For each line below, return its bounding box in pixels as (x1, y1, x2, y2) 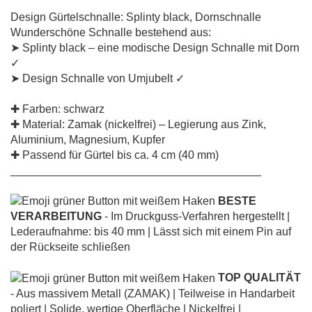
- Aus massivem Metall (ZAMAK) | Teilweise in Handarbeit (10, 288, 295, 300)
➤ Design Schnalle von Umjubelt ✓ (10, 72, 185, 84)
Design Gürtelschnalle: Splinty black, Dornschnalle (10, 10, 261, 23)
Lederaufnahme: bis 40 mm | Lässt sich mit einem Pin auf (10, 226, 291, 238)
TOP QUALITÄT (218, 272, 301, 284)
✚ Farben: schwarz (10, 102, 104, 115)
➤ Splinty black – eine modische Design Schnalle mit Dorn (10, 41, 299, 54)
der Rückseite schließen (10, 241, 130, 253)
